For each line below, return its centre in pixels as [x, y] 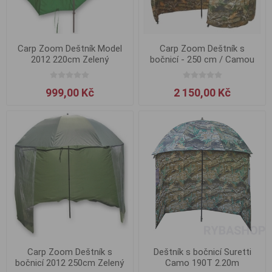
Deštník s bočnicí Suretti [202, 252]
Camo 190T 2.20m [202, 263]
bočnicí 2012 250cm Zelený [70, 263]
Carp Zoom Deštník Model [70, 48]
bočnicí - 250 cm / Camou [202, 59]
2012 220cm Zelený [70, 59]
